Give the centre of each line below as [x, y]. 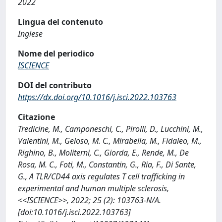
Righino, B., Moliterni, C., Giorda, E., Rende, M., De [103, 152]
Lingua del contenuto [60, 22]
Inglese [30, 33]
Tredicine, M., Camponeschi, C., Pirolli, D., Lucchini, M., [111, 129]
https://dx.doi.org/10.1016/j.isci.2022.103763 [97, 97]
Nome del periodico [56, 53]
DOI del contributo [55, 85]
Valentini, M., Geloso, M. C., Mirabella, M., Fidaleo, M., [110, 140]
